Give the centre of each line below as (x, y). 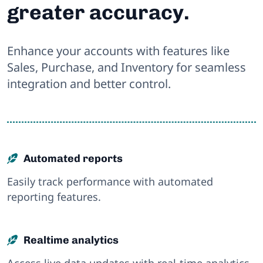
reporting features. (54, 196)
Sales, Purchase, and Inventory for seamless (127, 67)
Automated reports (73, 158)
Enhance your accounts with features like (118, 50)
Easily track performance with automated (110, 181)
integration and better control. (89, 83)
